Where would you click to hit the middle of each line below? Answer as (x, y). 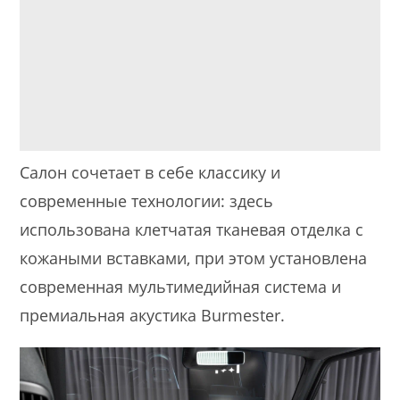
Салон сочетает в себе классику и (150, 173)
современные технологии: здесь (147, 201)
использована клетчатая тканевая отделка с (192, 230)
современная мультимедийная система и (181, 287)
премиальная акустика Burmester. (153, 316)
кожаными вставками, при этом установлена (194, 258)
